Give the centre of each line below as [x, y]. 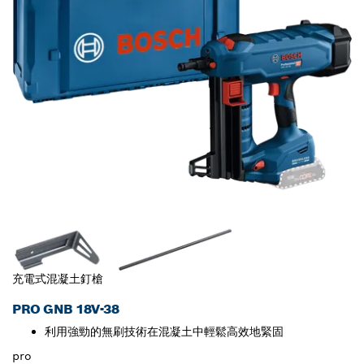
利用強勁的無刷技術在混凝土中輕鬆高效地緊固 [164, 332]
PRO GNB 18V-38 [66, 310]
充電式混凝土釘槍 [58, 279]
